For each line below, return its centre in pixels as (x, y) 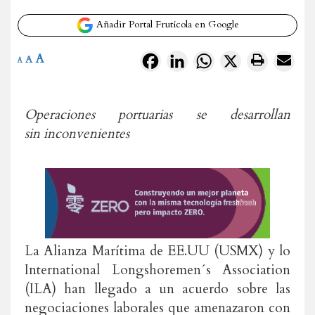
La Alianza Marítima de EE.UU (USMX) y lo (157, 251)
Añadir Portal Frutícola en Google (166, 25)
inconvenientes (86, 134)
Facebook (185, 60)
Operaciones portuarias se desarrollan (157, 115)
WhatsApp (241, 60)
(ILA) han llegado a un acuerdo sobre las (157, 289)
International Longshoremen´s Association (157, 270)
